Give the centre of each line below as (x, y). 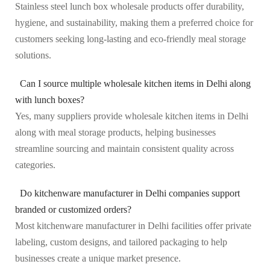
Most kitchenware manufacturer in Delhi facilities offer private (133, 225)
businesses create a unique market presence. (98, 258)
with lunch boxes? (50, 99)
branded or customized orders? (73, 209)
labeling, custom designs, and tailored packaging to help (121, 242)
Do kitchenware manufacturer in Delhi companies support (130, 193)
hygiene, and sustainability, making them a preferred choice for (134, 22)
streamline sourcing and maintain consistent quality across (124, 148)
